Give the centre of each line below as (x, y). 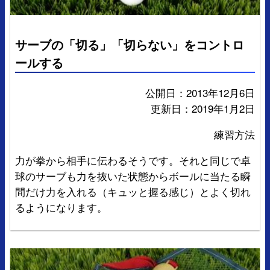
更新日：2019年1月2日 (203, 108)
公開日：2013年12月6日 (200, 93)
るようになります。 (61, 207)
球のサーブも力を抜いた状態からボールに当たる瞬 (133, 176)
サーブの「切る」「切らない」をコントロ (130, 44)
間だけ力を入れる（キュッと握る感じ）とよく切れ (133, 192)
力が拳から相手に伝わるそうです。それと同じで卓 (133, 160)
